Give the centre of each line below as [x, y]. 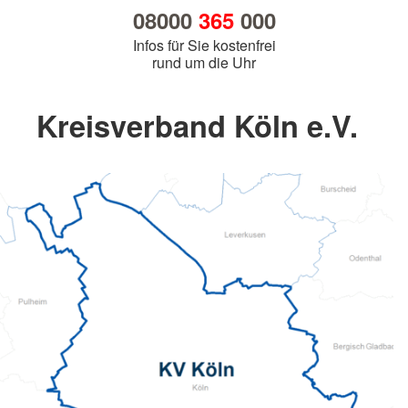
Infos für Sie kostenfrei [204, 46]
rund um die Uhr [204, 63]
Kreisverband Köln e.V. [197, 126]
